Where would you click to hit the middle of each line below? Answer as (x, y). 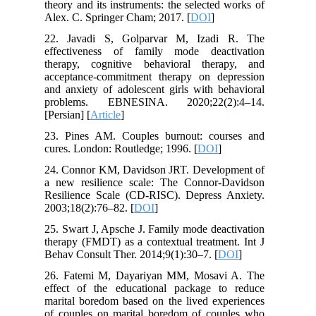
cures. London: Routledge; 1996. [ (128, 148)
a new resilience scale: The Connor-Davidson (162, 182)
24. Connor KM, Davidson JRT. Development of (162, 169)
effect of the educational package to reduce (162, 288)
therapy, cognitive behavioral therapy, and (162, 63)
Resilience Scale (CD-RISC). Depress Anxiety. (162, 195)
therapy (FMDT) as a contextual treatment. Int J (162, 241)
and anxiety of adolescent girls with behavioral (162, 89)
